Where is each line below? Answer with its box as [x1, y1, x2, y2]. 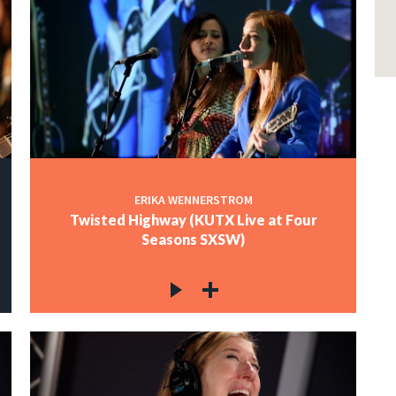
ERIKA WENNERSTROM [133, 191, 253, 208]
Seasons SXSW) [141, 230, 246, 247]
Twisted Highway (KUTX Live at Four [69, 210, 317, 228]
